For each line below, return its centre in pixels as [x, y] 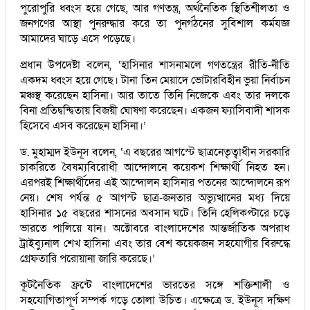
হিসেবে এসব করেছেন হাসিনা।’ [83, 126]
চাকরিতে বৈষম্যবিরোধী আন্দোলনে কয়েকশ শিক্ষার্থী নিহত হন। [155, 167]
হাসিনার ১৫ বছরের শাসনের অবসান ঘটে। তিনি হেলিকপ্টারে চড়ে [155, 213]
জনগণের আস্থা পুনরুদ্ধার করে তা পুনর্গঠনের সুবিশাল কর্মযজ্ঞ [155, 23]
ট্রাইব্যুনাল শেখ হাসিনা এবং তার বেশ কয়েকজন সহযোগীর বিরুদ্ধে [155, 243]
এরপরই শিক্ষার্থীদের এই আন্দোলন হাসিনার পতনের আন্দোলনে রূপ [155, 182]
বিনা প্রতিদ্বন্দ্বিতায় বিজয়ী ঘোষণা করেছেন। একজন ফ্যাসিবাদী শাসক [155, 110]
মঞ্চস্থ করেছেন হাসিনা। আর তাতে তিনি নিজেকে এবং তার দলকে [155, 95]
